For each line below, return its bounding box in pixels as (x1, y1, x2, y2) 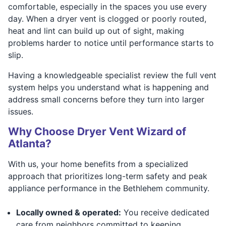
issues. (8, 106, 33, 117)
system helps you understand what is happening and (8, 82, 209, 92)
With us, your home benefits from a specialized (8, 158, 188, 169)
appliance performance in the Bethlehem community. (8, 183, 209, 193)
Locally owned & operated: (16, 207, 121, 217)
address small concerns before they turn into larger (8, 94, 204, 104)
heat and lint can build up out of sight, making (8, 25, 184, 36)
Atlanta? (8, 137, 51, 150)
